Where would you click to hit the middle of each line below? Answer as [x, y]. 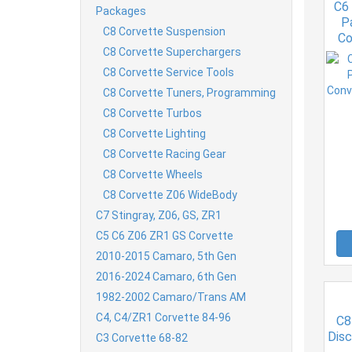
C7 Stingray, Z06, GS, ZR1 [159, 215]
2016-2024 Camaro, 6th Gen [166, 276]
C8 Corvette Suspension [164, 31]
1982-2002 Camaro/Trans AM [171, 297]
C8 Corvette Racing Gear [165, 154]
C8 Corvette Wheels [153, 174]
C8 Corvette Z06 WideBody [170, 194]
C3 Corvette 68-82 [142, 337]
